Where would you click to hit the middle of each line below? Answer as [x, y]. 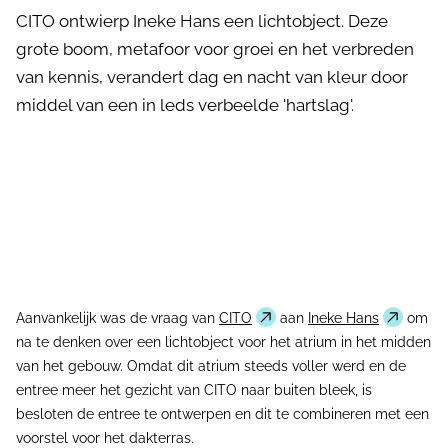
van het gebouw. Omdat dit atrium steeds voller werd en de [211, 366]
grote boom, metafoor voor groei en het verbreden [215, 49]
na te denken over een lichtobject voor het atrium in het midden [223, 342]
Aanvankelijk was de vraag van [117, 318]
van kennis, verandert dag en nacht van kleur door [212, 77]
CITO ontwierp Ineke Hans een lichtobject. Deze [202, 21]
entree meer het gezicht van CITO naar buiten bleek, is [194, 390]
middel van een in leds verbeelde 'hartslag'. [185, 105]
